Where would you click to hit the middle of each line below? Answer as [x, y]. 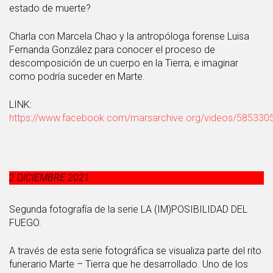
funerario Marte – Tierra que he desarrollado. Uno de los [129, 264]
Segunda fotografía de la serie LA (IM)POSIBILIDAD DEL [128, 209]
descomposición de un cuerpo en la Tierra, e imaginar [124, 63]
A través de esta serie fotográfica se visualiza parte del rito [135, 250]
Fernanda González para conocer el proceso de [112, 49]
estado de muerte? [50, 8]
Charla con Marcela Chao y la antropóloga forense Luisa [129, 36]
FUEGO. [25, 222]
